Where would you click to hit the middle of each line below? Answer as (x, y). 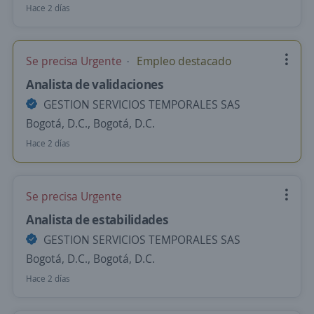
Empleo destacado (183, 61)
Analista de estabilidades (97, 219)
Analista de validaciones (95, 84)
